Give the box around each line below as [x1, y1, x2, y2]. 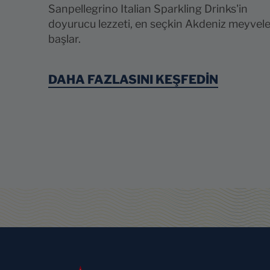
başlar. [48, 33, 81, 46]
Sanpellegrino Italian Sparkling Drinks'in [48, 2, 248, 16]
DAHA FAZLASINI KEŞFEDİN [48, 72, 218, 87]
